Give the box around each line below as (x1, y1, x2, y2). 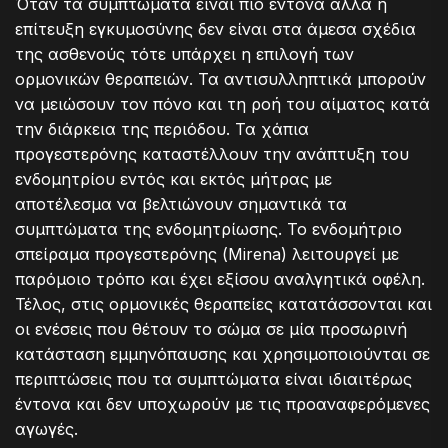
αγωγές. (15, 418, 78, 439)
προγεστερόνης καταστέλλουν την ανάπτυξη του (15, 143, 409, 164)
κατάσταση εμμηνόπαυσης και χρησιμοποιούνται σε (15, 343, 430, 364)
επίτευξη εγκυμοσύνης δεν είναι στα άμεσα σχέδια (15, 18, 416, 39)
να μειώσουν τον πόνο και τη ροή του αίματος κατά (15, 93, 430, 114)
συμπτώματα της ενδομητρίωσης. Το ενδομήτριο (15, 218, 402, 239)
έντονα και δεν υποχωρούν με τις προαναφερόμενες (15, 393, 430, 414)
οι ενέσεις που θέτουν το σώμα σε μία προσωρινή (15, 318, 407, 339)
